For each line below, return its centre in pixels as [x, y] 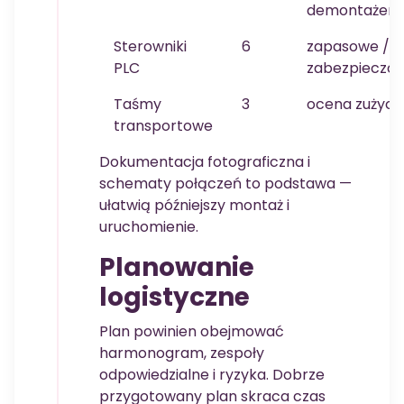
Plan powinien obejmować [192, 332]
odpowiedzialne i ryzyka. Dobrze [212, 375]
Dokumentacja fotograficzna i [205, 162]
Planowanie [177, 268]
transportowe [163, 126]
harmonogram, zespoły [182, 353]
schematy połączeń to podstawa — [225, 184]
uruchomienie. [149, 227]
